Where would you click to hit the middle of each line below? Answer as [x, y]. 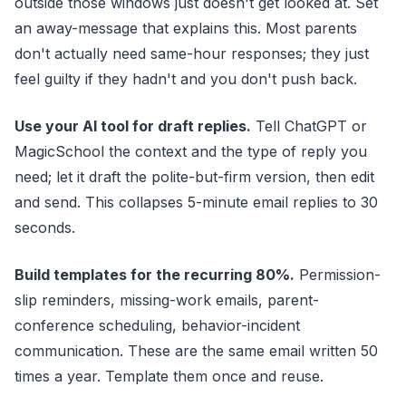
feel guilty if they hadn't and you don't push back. [186, 79]
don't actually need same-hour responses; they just [192, 53]
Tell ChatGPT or [309, 126]
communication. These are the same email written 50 [196, 351]
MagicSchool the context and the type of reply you [191, 151]
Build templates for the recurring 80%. [155, 275]
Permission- [338, 275]
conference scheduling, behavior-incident [157, 325]
